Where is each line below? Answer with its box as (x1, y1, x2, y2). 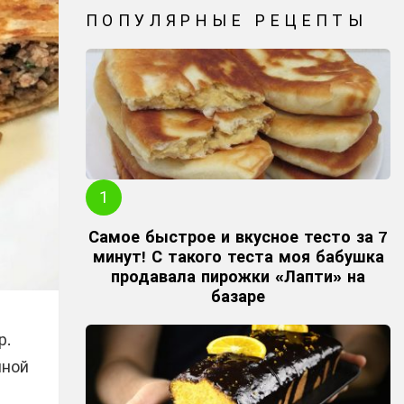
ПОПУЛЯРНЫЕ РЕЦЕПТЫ (86, 11, 368, 30)
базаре (211, 287, 265, 307)
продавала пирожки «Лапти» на (111, 267, 365, 287)
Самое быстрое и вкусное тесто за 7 (88, 227, 388, 247)
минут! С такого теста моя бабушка (92, 247, 384, 267)
